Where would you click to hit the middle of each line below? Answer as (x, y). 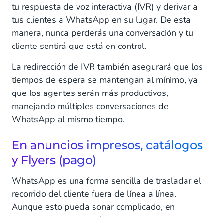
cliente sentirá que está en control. (79, 46)
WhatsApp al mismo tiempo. (68, 119)
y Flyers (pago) (54, 160)
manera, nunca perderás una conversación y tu (102, 33)
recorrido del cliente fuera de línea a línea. (94, 194)
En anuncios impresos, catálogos (107, 145)
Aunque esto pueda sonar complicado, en (93, 207)
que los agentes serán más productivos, (90, 93)
